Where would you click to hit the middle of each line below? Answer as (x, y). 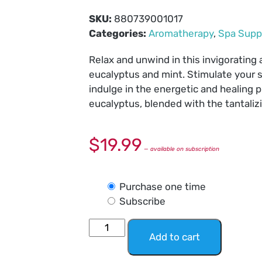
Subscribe (142, 201)
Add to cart (174, 237)
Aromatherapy (181, 33)
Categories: (119, 33)
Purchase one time (163, 187)
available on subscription (184, 149)
